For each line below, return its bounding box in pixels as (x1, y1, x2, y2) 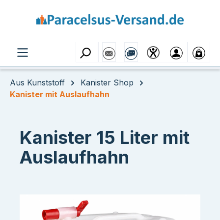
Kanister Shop (81, 78, 134, 87)
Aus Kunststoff (10, 78, 65, 87)
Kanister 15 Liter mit (20, 127, 190, 148)
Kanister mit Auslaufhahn (10, 89, 110, 99)
